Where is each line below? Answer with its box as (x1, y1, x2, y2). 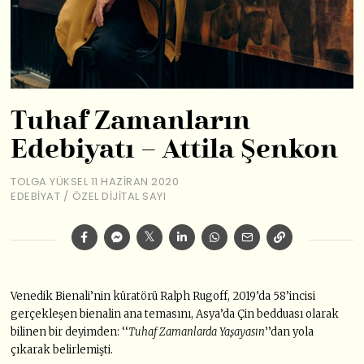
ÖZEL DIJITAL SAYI (71, 188, 167, 205)
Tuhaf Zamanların (11, 110, 251, 136)
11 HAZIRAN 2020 (90, 173, 180, 189)
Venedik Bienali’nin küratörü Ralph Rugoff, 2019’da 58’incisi (11, 289, 316, 304)
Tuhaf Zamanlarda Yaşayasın (128, 325, 266, 340)
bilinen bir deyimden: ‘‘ (11, 325, 129, 340)
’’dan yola (265, 325, 314, 340)
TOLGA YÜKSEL (11, 173, 89, 189)
